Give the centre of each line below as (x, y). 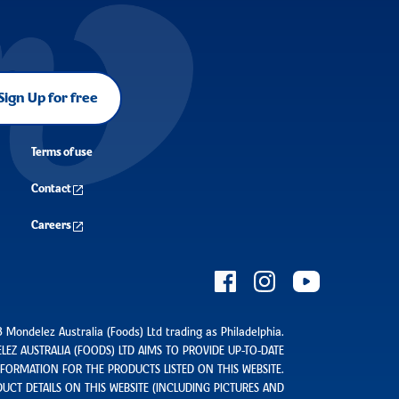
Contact (51, 189)
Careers (51, 225)
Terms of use (61, 152)
